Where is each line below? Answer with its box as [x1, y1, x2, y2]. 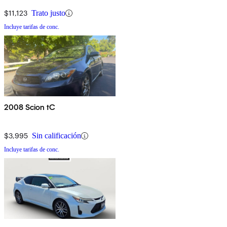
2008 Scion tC [4, 102, 56, 112]
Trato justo [31, 9, 65, 18]
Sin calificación [32, 131, 81, 140]
